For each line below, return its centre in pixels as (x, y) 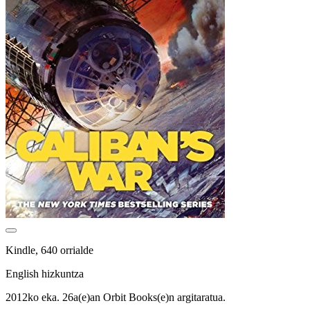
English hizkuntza (45, 273)
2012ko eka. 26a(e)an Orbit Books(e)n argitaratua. (116, 297)
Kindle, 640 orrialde (49, 250)
